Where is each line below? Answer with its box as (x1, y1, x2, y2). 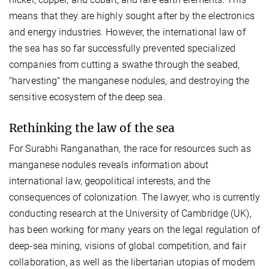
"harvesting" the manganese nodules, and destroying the (9, 75, 250, 87)
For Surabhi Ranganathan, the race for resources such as (9, 143, 252, 155)
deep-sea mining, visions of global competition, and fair (9, 240, 246, 252)
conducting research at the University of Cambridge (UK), (9, 208, 252, 220)
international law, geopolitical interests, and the (9, 175, 211, 187)
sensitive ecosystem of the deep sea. (9, 91, 166, 103)
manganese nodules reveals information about (9, 159, 209, 171)
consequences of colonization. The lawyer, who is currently (9, 192, 260, 204)
